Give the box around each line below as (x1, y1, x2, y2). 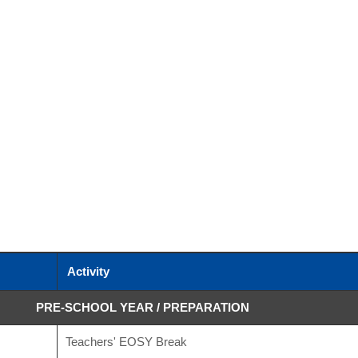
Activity (66, 265, 109, 278)
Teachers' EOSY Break (65, 335, 187, 348)
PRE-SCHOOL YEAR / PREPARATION (35, 300, 249, 314)
